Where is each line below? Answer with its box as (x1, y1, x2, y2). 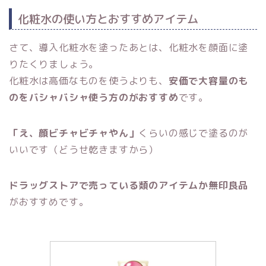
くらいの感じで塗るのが (138, 126, 249, 140)
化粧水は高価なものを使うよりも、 (9, 74, 169, 87)
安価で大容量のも (168, 74, 249, 87)
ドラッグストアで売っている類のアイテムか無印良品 (9, 178, 249, 192)
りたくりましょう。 (9, 57, 99, 71)
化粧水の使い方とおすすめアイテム (18, 10, 198, 27)
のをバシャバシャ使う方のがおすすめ (9, 90, 179, 104)
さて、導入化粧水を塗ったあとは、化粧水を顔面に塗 (9, 40, 249, 54)
